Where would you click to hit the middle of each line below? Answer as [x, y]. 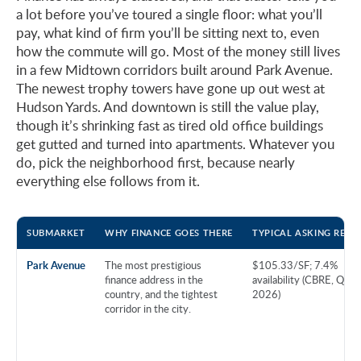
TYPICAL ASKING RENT [305, 232]
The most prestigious [153, 265]
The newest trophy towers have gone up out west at [170, 88]
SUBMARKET [56, 232]
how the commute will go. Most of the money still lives [178, 51]
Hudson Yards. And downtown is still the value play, [168, 106]
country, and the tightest [161, 294]
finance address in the [154, 279]
